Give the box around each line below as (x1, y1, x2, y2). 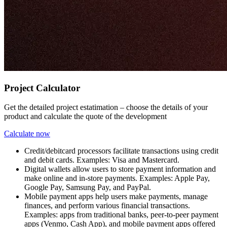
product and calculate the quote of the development (4, 112, 167, 121)
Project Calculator (4, 82, 80, 93)
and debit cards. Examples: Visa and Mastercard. (24, 156, 179, 165)
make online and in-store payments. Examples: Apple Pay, (24, 174, 210, 183)
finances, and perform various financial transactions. (24, 201, 190, 210)
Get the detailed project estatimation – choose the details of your (4, 103, 208, 112)
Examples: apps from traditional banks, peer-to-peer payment (24, 210, 218, 219)
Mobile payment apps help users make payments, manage (24, 192, 208, 201)
